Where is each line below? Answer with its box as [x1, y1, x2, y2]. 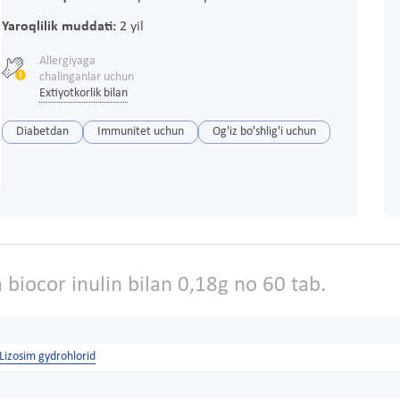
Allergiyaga [38, 54, 96, 68]
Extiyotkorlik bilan [38, 86, 128, 100]
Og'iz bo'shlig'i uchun [212, 124, 316, 138]
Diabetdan [15, 124, 69, 138]
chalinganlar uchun [38, 70, 134, 84]
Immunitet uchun [96, 124, 184, 138]
